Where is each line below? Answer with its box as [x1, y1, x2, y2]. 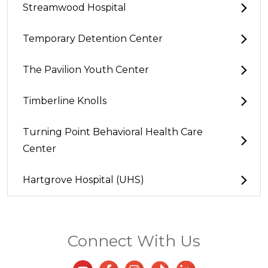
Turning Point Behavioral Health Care [23, 126, 203, 138]
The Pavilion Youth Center [23, 64, 149, 76]
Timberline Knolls [23, 95, 106, 107]
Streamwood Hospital [23, 2, 126, 14]
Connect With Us [68, 232, 200, 251]
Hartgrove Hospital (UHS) [23, 174, 144, 186]
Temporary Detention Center [23, 33, 163, 45]
